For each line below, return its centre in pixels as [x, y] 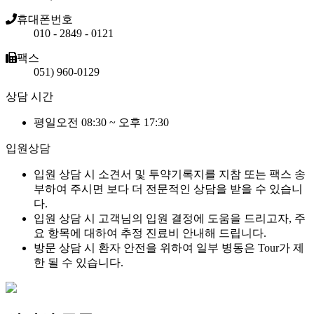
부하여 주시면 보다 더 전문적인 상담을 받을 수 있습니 [168, 189]
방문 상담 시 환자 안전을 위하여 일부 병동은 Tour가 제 [169, 247]
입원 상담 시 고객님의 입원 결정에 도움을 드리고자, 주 [170, 218]
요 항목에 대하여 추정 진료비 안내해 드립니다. [150, 233]
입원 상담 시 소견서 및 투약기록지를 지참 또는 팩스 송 [170, 174]
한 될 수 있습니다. [78, 262]
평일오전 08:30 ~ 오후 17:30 [101, 122]
